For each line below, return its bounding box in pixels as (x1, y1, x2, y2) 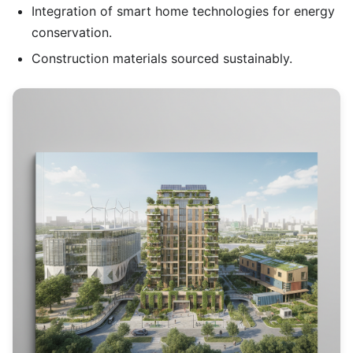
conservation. (32, 24, 112, 41)
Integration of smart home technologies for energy (32, 3, 335, 20)
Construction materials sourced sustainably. (32, 50, 292, 66)
